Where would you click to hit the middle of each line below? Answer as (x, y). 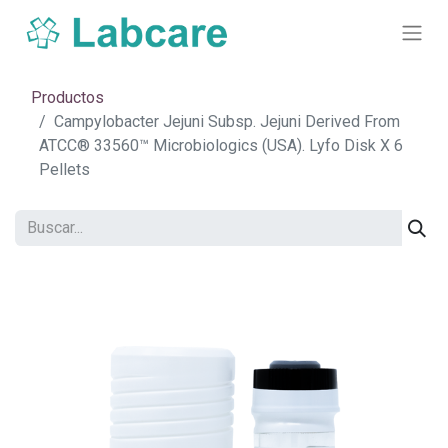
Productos (67, 97)
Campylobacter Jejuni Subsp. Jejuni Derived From (227, 121)
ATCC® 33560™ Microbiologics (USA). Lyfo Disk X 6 (221, 145)
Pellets (64, 169)
